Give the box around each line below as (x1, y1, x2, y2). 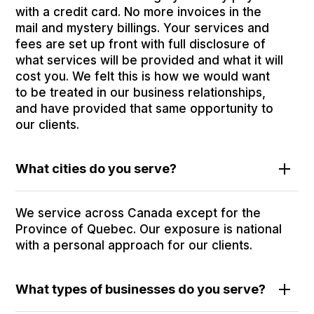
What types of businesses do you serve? (15, 282, 266, 297)
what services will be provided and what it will (15, 53, 284, 68)
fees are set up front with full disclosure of (15, 37, 266, 52)
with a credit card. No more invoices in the (15, 5, 262, 20)
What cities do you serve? (15, 161, 177, 177)
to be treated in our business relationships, (15, 86, 266, 100)
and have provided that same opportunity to (15, 102, 274, 116)
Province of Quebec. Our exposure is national (15, 222, 282, 237)
